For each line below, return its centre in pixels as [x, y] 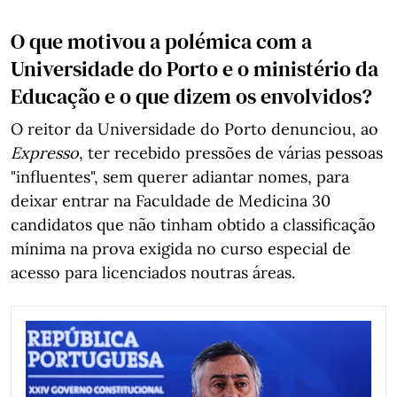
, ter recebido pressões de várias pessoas [231, 152]
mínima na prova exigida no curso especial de [181, 248]
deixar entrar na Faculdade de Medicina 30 [171, 200]
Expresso [45, 152]
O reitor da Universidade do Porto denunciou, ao [195, 128]
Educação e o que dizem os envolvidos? [191, 96]
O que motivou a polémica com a [161, 41]
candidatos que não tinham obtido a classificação [193, 224]
